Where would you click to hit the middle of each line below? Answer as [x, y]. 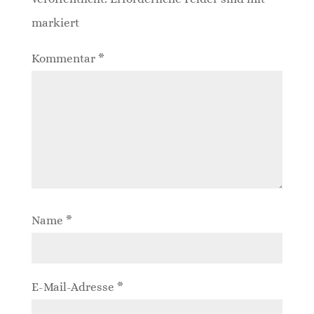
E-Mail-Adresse [74, 287]
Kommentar [64, 58]
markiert [55, 22]
